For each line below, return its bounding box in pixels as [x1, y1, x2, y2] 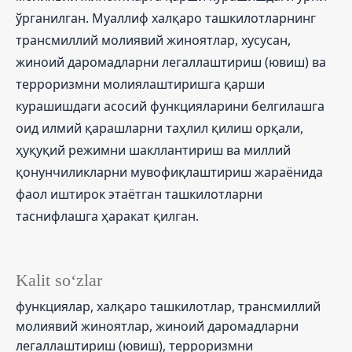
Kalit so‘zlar [16, 270, 102, 290]
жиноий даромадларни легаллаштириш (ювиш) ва [16, 53, 326, 71]
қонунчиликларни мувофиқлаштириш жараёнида [16, 163, 323, 181]
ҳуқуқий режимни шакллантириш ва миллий [16, 141, 291, 159]
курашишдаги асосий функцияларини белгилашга [16, 97, 324, 115]
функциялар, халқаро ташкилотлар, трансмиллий [16, 297, 321, 315]
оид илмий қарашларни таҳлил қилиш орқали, [16, 119, 303, 137]
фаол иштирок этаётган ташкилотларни [16, 185, 262, 203]
